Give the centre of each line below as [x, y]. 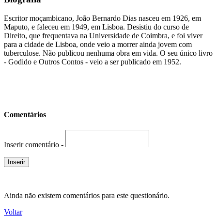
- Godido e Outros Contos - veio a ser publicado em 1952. [93, 62]
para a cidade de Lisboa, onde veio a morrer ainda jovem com [98, 45]
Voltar [13, 212]
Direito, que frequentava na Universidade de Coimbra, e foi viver [103, 36]
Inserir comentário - [35, 144]
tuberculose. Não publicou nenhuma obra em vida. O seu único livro [108, 53]
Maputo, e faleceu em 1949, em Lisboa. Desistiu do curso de [96, 27]
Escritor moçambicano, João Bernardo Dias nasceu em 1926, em [102, 18]
